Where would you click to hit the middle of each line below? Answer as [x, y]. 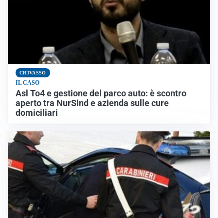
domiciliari [37, 113]
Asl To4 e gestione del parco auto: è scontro [101, 94]
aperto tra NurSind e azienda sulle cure [92, 103]
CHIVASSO [33, 73]
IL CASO [27, 83]
